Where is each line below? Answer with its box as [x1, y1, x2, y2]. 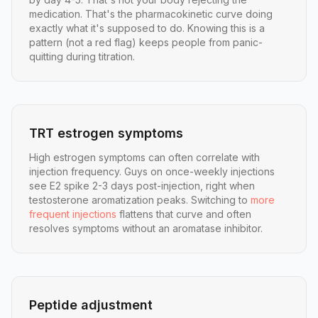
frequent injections [29, 208, 116, 221]
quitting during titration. [29, 50, 135, 63]
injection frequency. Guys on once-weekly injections [29, 165, 275, 178]
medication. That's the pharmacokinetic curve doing [29, 8, 273, 21]
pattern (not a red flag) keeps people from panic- [29, 36, 263, 49]
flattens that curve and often [119, 208, 251, 221]
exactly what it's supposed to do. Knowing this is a [29, 22, 265, 35]
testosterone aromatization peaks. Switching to [29, 194, 248, 207]
